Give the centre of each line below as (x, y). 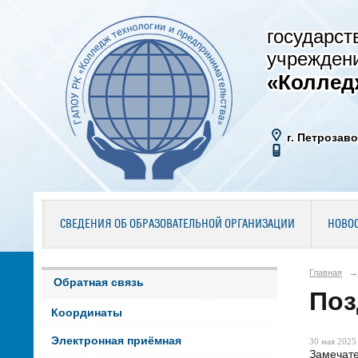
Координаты (86, 313)
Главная (326, 272)
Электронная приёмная (116, 341)
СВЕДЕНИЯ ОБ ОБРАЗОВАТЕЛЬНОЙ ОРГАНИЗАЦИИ (177, 225)
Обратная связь (99, 282)
